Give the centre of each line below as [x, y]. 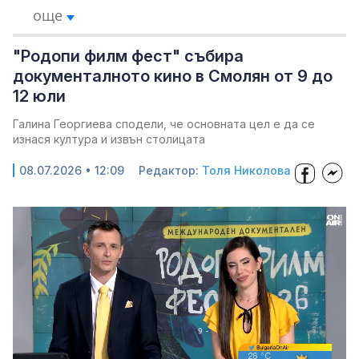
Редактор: [170, 170]
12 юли [39, 96]
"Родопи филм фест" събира [128, 56]
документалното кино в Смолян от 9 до [173, 76]
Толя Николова [246, 170]
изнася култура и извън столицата [109, 139]
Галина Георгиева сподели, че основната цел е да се [164, 124]
